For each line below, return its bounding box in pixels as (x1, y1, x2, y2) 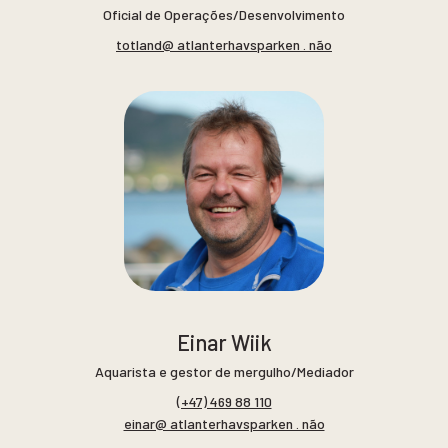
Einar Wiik (176, 329, 272, 356)
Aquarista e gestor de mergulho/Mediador (94, 363, 354, 381)
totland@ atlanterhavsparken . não (116, 35, 332, 53)
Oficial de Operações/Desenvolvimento (103, 6, 345, 24)
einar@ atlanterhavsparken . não (123, 414, 325, 432)
